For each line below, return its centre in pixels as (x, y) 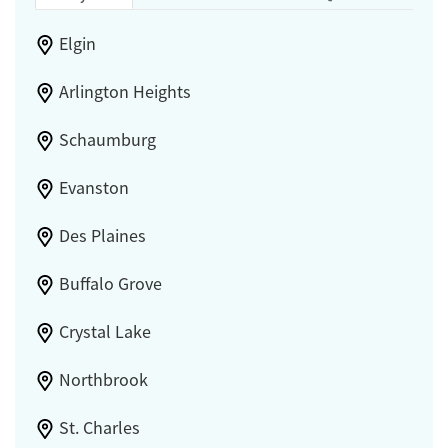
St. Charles (99, 427)
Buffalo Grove (110, 283)
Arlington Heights (124, 91)
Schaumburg (107, 139)
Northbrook (103, 379)
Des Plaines (102, 235)
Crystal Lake (104, 331)
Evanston (93, 187)
